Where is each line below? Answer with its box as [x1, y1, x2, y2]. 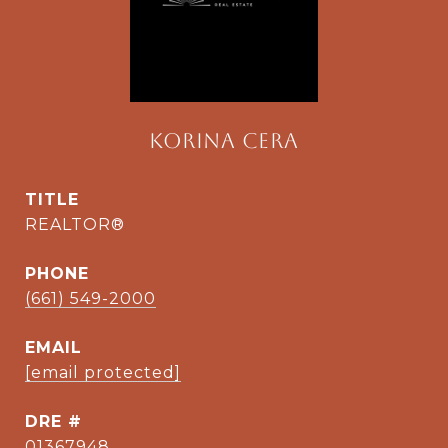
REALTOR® [25, 215, 125, 234]
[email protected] [25, 363, 181, 382]
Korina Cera [149, 128, 299, 153]
